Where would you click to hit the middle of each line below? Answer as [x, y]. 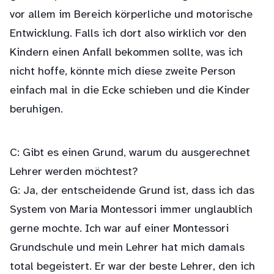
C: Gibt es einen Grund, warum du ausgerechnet [130, 153]
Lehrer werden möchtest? [74, 172]
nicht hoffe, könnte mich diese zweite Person [123, 72]
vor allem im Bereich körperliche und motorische [131, 15]
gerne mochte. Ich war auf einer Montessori [119, 229]
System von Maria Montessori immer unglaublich [131, 210]
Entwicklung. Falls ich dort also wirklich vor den [128, 34]
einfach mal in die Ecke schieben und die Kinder [130, 91]
